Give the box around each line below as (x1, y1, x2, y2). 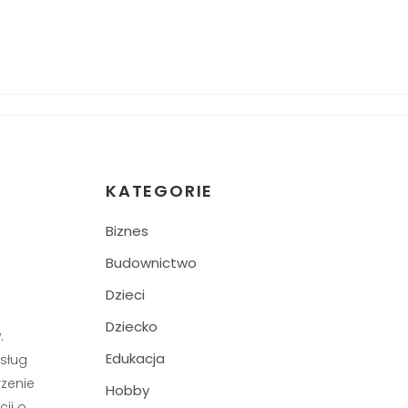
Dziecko (106, 317, 158, 336)
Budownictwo (106, 253, 197, 272)
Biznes (106, 221, 148, 240)
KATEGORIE (106, 179, 214, 202)
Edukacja (106, 349, 165, 368)
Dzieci (106, 285, 145, 304)
